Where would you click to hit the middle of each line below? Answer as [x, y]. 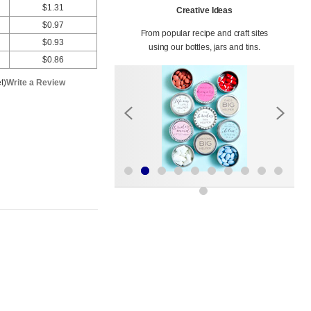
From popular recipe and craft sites [204, 33]
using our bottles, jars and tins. [204, 47]
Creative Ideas [204, 10]
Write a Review [36, 83]
